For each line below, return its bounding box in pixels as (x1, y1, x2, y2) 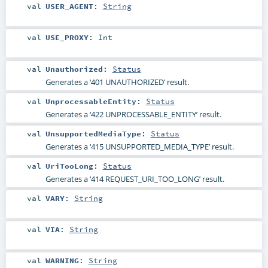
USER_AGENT (45, 1, 93, 11)
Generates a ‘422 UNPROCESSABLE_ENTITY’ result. (45, 108, 221, 120)
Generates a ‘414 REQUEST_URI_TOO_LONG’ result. (45, 173, 224, 184)
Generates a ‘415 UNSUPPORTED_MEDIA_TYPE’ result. (45, 141, 234, 152)
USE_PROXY (45, 32, 89, 42)
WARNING (45, 255, 79, 266)
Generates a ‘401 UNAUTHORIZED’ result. (45, 76, 189, 87)
